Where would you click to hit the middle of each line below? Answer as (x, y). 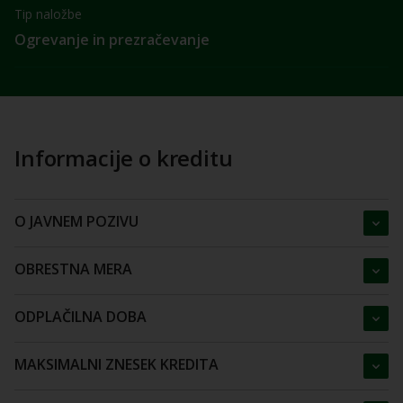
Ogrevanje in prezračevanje (112, 40)
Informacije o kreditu (124, 158)
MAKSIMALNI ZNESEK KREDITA (116, 364)
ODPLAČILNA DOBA (81, 317)
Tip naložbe (48, 14)
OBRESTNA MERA (73, 269)
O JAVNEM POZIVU (76, 221)
